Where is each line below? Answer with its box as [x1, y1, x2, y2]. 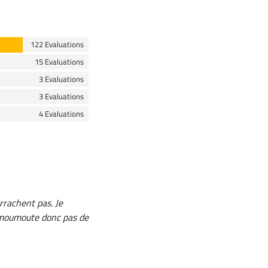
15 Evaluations [35, 56, 84, 68]
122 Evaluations [31, 38, 84, 51]
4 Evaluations [39, 108, 84, 120]
